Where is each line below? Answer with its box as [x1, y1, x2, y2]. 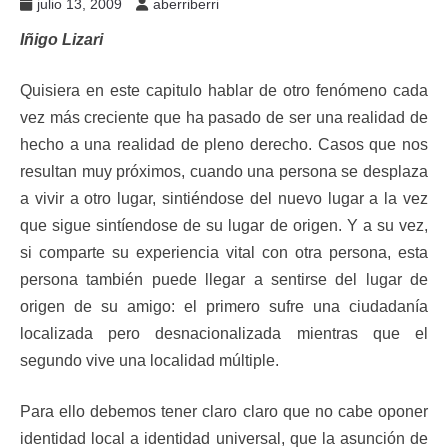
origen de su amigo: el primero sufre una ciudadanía [20, 298, 428, 315]
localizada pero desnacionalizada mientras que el [20, 325, 428, 342]
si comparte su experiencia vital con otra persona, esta [20, 244, 428, 261]
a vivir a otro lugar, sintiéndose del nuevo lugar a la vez [20, 190, 428, 207]
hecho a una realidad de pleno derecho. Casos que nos [20, 136, 428, 153]
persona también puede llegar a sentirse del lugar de [20, 271, 428, 288]
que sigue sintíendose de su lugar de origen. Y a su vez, [20, 217, 428, 234]
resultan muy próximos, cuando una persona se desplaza [20, 163, 428, 180]
